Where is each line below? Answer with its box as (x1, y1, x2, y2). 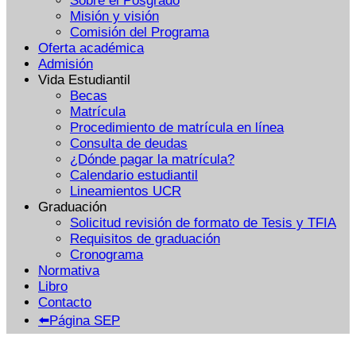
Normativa (38, 262, 99, 278)
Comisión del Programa (70, 24, 209, 40)
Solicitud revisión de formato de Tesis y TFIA (70, 215, 336, 230)
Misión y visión (70, 8, 159, 24)
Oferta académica (38, 40, 144, 56)
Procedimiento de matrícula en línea (70, 119, 284, 135)
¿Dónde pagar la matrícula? (70, 151, 234, 167)
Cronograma (70, 246, 143, 262)
